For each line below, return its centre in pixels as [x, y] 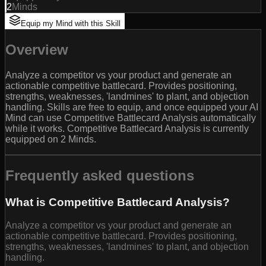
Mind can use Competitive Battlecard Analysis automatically [131, 118]
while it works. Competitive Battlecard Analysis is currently [127, 129]
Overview [37, 50]
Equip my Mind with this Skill [71, 24]
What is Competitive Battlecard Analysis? [118, 202]
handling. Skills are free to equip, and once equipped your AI [132, 107]
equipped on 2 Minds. [51, 140]
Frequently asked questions [100, 175]
